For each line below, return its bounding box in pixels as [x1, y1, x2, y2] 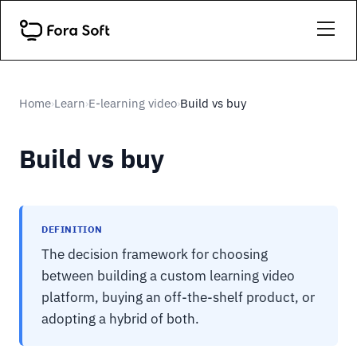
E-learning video [88, 96, 177, 111]
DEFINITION [41, 223, 103, 235]
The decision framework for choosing [41, 245, 268, 263]
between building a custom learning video [41, 267, 295, 284]
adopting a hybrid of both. [41, 310, 199, 328]
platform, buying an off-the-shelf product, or [41, 288, 315, 306]
